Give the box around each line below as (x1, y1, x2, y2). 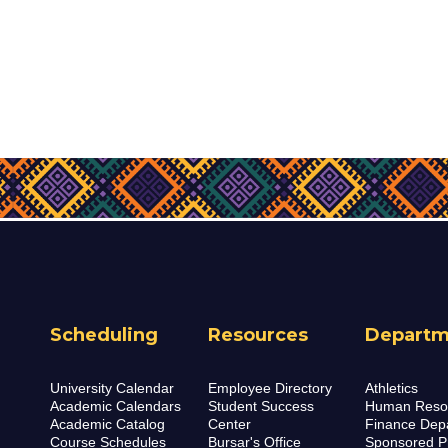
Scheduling (50, 323, 158, 346)
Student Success (207, 398, 314, 415)
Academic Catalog (50, 416, 165, 433)
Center (207, 416, 251, 433)
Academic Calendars (50, 398, 181, 415)
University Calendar (50, 380, 174, 397)
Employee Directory (207, 380, 332, 397)
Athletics (365, 380, 419, 397)
